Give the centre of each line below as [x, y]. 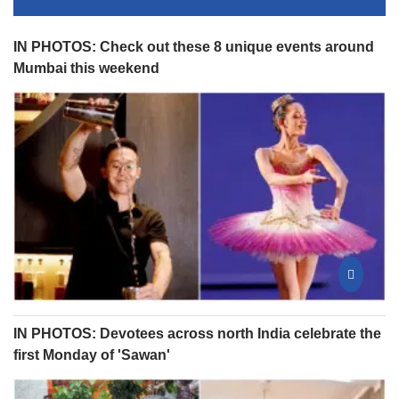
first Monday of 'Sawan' [92, 355]
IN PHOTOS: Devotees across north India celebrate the [197, 334]
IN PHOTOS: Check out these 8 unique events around [194, 47]
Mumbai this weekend [86, 68]
